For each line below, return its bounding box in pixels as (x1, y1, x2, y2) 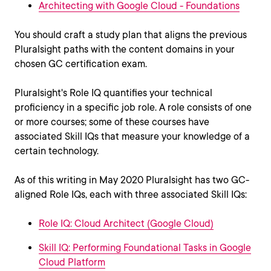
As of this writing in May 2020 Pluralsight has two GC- (15, 174, 249, 186)
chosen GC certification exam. (15, 58, 147, 70)
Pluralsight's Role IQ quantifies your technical (15, 87, 212, 99)
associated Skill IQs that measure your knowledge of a (15, 131, 250, 143)
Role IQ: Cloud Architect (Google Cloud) (39, 218, 214, 230)
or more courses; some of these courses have (15, 116, 209, 128)
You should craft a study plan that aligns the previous (15, 29, 247, 41)
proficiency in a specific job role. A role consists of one (15, 102, 252, 114)
